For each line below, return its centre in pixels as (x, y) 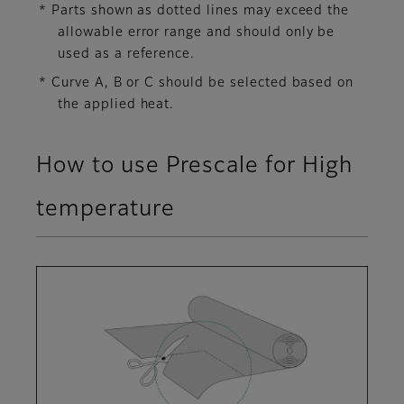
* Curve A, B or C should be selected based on (197, 83)
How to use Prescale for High (194, 166)
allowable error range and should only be (197, 33)
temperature (106, 210)
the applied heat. (116, 105)
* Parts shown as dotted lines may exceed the (194, 11)
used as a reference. (127, 55)
